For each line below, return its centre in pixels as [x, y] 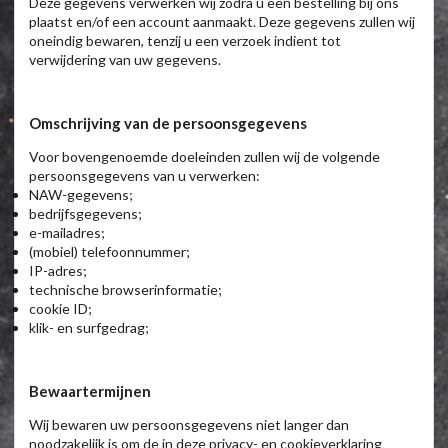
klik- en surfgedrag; [89, 327]
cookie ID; [60, 308]
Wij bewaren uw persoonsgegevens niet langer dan [189, 424]
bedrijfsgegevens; [85, 213]
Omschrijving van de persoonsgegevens [168, 122]
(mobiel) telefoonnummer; [109, 251]
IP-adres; [58, 270]
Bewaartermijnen [90, 390]
